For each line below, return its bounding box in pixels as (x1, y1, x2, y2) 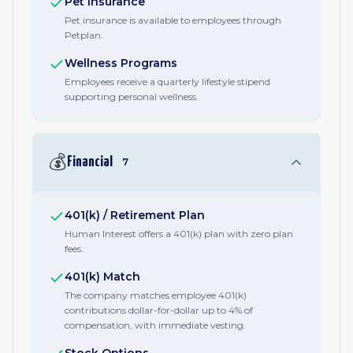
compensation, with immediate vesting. (65, 319, 246, 331)
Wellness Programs (65, 56, 177, 70)
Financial (67, 154, 113, 169)
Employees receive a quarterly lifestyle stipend (65, 76, 270, 87)
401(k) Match (65, 269, 140, 284)
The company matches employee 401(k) (65, 289, 247, 301)
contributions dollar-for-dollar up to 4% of (65, 304, 253, 316)
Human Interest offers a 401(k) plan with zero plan (65, 228, 293, 240)
